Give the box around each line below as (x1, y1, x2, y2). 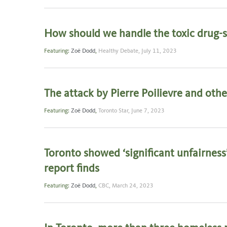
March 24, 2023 (112, 183, 154, 190)
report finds (44, 163, 99, 175)
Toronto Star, (98, 108, 131, 115)
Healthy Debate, (98, 48, 141, 55)
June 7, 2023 (131, 108, 165, 115)
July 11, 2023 (141, 48, 177, 55)
